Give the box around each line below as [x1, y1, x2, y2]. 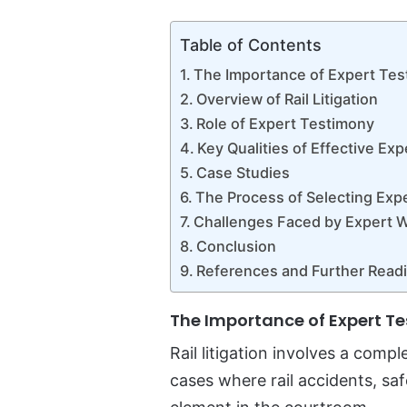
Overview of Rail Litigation [196, 90, 379, 109]
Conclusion [196, 237, 277, 256]
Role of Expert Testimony [196, 114, 375, 134]
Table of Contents [180, 35, 322, 55]
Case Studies [196, 164, 291, 183]
